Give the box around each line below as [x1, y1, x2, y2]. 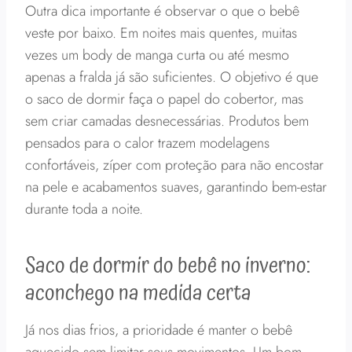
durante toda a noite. [25, 199, 143, 219]
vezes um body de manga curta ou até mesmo [25, 45, 289, 65]
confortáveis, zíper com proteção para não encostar [25, 155, 324, 175]
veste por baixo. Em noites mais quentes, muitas [25, 23, 297, 43]
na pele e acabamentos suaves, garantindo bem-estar [25, 177, 327, 197]
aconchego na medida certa [25, 276, 251, 312]
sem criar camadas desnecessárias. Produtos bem [25, 111, 309, 131]
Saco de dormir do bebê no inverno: [25, 248, 310, 284]
